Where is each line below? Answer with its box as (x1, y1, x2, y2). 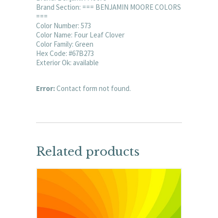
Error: (36, 83, 55, 93)
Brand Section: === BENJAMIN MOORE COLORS (36, 2, 181, 12)
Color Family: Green (36, 39, 93, 49)
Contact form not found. (55, 83, 131, 93)
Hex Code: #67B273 (36, 48, 94, 58)
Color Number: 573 (36, 20, 91, 30)
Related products (36, 144, 140, 159)
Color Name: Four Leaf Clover (36, 30, 125, 39)
